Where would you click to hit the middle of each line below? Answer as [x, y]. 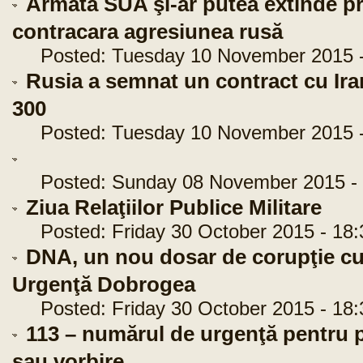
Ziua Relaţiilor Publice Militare [174, 207]
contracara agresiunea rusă [147, 32]
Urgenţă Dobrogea [104, 284]
